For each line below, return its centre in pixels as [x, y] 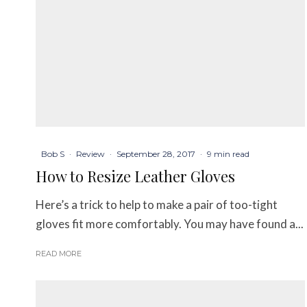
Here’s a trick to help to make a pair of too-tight [157, 205]
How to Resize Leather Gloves [135, 176]
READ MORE [59, 254]
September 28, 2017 [156, 154]
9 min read [228, 154]
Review [90, 154]
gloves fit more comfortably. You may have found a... [170, 224]
